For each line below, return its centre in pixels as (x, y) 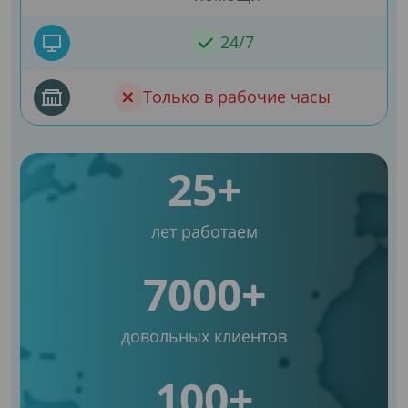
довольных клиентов (204, 336)
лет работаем (204, 231)
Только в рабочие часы (237, 97)
